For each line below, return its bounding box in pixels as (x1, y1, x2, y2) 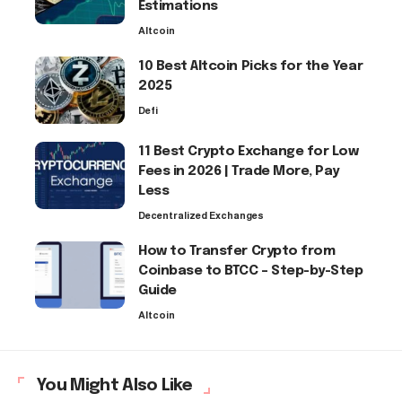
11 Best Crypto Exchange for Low (138, 144, 359, 159)
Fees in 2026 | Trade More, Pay (138, 163, 339, 179)
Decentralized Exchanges (138, 209, 264, 221)
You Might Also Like (36, 376, 193, 394)
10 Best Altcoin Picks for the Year (138, 58, 363, 74)
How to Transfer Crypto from (138, 243, 336, 258)
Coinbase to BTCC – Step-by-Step (138, 263, 363, 278)
